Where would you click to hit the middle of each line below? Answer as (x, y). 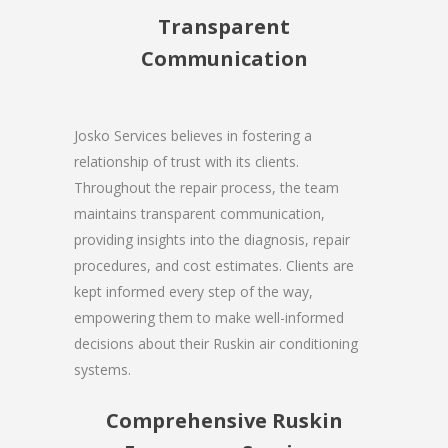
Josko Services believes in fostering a (193, 135)
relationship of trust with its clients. (186, 161)
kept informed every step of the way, (193, 291)
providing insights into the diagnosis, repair (212, 239)
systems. (102, 369)
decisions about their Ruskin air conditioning (216, 343)
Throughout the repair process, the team (206, 187)
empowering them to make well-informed (209, 317)
